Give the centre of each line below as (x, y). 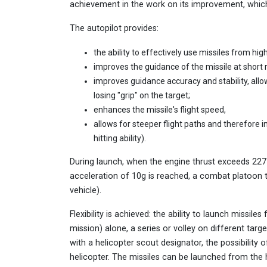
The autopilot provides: (114, 29)
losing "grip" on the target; (142, 96)
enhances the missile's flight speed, (160, 110)
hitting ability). (120, 139)
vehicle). (86, 191)
